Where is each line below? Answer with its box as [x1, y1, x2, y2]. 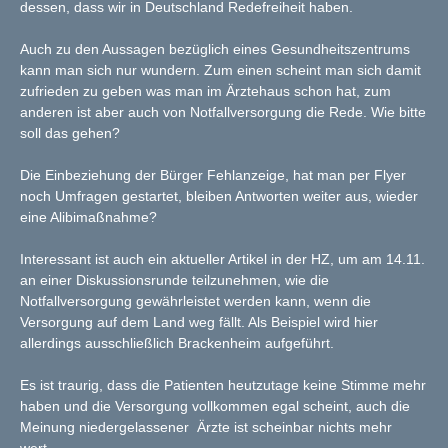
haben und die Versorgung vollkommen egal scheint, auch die [20, 398, 410, 415]
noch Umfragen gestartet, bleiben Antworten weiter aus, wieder [20, 188, 418, 205]
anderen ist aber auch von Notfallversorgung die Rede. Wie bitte [20, 104, 426, 121]
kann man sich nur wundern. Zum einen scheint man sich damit [20, 62, 421, 79]
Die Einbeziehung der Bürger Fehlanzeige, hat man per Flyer [20, 167, 406, 184]
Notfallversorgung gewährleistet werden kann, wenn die [20, 293, 371, 310]
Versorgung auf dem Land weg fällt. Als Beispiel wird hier [20, 314, 378, 331]
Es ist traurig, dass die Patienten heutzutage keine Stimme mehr [20, 377, 426, 394]
